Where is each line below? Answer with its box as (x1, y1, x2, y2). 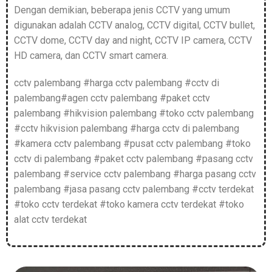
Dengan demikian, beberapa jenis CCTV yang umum (14, 4, 230, 16)
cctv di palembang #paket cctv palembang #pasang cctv (14, 153, 253, 165)
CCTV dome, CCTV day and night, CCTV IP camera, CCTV (14, 35, 252, 47)
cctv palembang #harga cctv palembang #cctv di (14, 77, 219, 89)
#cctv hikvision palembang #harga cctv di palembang (14, 123, 239, 135)
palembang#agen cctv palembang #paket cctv (14, 92, 210, 104)
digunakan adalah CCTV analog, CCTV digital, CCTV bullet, (14, 19, 255, 32)
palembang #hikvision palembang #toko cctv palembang (14, 107, 254, 120)
